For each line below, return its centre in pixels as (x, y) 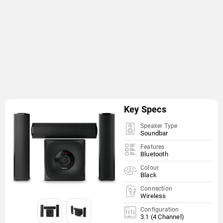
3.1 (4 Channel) (162, 217)
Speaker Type (159, 126)
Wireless (153, 196)
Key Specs (145, 109)
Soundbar (154, 133)
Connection (156, 189)
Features (152, 147)
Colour (150, 168)
